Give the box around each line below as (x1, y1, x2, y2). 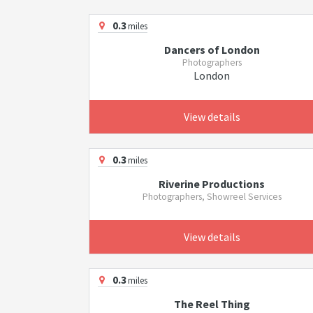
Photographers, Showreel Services (142, 191, 282, 203)
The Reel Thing (173, 297, 250, 311)
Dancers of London (163, 43, 260, 57)
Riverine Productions (159, 177, 265, 191)
